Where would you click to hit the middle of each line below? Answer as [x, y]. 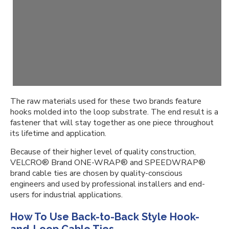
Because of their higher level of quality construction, [103, 152]
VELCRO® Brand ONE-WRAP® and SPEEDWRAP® [108, 163]
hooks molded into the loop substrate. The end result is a [114, 112]
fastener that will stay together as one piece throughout [112, 123]
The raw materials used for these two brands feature [106, 101]
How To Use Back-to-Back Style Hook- [105, 217]
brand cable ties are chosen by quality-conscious [96, 173]
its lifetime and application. [59, 133]
